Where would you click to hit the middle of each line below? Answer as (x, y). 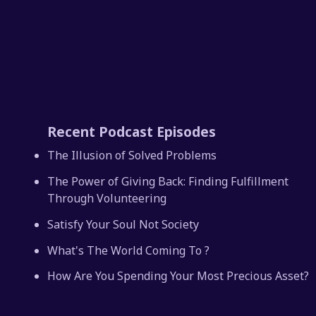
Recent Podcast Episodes (132, 131)
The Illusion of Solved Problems (132, 156)
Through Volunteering (107, 199)
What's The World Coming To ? (129, 250)
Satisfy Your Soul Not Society (123, 224)
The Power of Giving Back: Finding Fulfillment (168, 182)
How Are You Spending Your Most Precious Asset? (178, 276)
